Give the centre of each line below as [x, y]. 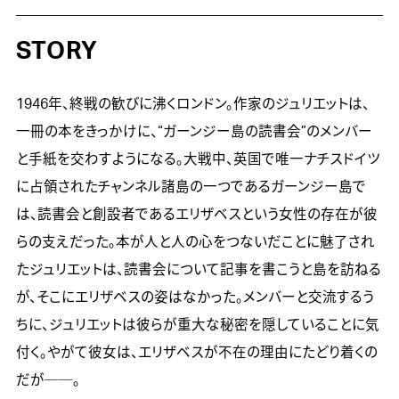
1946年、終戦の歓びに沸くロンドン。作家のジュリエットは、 [192, 104]
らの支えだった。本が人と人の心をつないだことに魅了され [195, 242]
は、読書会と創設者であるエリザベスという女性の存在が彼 [196, 214]
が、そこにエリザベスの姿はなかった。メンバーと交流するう [195, 297]
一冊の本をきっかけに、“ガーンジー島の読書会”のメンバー [194, 131]
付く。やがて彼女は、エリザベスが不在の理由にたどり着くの [196, 352]
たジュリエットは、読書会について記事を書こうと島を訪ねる [198, 269]
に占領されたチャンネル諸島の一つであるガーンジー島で [191, 187]
